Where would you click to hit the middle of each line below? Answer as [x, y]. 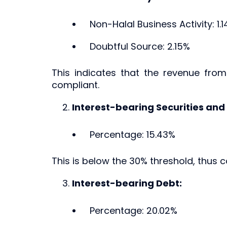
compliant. [75, 85]
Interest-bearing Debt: [127, 183]
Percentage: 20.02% [134, 211]
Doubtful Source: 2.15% [140, 46]
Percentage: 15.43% [133, 135]
